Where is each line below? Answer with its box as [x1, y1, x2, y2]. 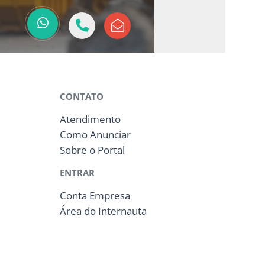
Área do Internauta [60, 204, 147, 218]
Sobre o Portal [60, 143, 125, 157]
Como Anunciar [60, 128, 131, 142]
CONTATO [60, 91, 104, 103]
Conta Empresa [60, 189, 130, 203]
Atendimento [60, 112, 121, 127]
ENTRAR [60, 167, 95, 179]
